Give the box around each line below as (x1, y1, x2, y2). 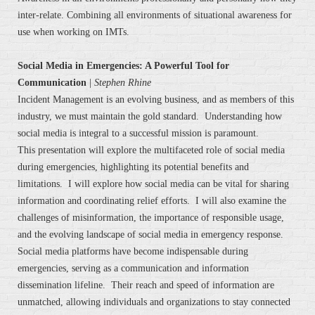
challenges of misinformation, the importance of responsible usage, (18, 212, 284, 224)
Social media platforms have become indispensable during (18, 246, 248, 257)
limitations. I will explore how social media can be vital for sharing (18, 179, 289, 190)
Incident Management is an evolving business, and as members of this (18, 94, 294, 105)
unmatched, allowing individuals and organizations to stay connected (18, 297, 290, 308)
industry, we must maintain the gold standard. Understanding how (18, 111, 282, 122)
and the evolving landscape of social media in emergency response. (18, 229, 283, 240)
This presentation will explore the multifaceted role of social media (18, 145, 285, 156)
